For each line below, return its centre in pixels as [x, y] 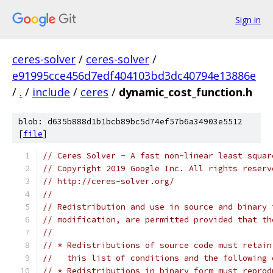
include [51, 92]
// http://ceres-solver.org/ [108, 181]
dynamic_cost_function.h [186, 92]
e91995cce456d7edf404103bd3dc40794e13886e [134, 76]
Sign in [248, 19]
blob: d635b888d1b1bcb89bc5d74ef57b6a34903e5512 [130, 122]
